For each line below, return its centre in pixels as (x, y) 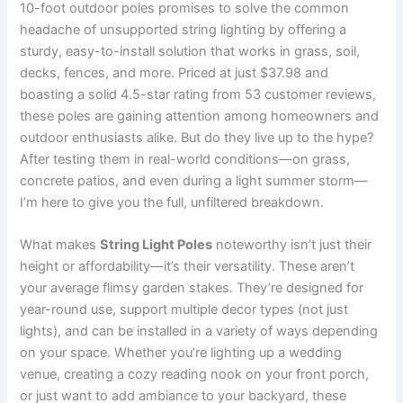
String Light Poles (157, 245)
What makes (60, 245)
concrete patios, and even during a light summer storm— (194, 180)
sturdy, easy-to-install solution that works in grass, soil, (190, 51)
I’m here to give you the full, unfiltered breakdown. (172, 202)
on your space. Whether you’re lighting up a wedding (181, 353)
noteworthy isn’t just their (292, 245)
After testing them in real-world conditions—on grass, (185, 159)
